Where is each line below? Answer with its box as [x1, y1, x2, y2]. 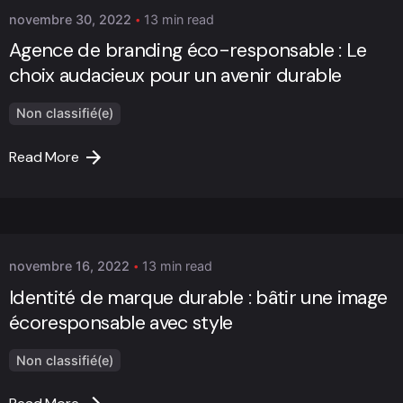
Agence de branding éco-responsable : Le [9, 38, 367, 64]
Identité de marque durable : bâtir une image [9, 284, 388, 310]
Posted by [67, 182, 125, 197]
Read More [9, 147, 79, 166]
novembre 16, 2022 [9, 258, 130, 274]
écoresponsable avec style [9, 309, 233, 336]
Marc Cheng [67, 200, 144, 216]
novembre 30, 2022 [9, 11, 131, 27]
